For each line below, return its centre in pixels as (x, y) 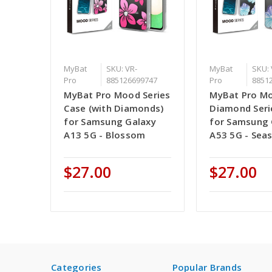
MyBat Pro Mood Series (117, 95)
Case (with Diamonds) (114, 108)
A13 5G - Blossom (105, 135)
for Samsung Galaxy (110, 122)
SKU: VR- (121, 69)
